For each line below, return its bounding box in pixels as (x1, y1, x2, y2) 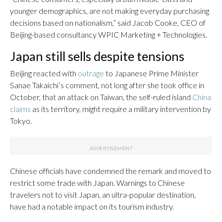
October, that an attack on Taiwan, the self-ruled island (10, 92, 192, 102)
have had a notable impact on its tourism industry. (10, 201, 174, 211)
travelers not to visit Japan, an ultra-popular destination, (10, 189, 196, 199)
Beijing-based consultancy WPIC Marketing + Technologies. (10, 29, 207, 39)
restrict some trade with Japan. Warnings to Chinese (10, 177, 185, 187)
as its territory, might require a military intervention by (31, 104, 211, 113)
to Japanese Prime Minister (104, 68, 199, 78)
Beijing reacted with (10, 68, 78, 78)
